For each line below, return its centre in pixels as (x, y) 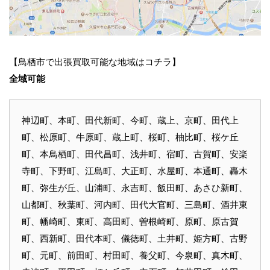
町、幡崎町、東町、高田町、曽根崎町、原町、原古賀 (130, 221)
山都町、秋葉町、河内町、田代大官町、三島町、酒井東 (135, 205)
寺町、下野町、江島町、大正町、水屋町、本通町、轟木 (135, 171)
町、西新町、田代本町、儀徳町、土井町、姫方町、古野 (135, 238)
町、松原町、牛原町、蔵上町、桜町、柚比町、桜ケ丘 (130, 137)
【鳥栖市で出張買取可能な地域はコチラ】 (95, 62)
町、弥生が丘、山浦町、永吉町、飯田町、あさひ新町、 (135, 188)
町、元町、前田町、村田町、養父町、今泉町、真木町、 (135, 255)
